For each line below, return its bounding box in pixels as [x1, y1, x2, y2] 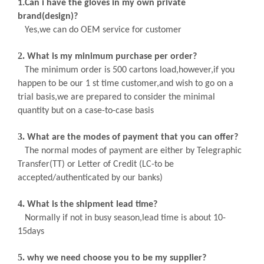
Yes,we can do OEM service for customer [25, 25, 181, 35]
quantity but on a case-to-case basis [18, 106, 154, 115]
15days [18, 227, 44, 236]
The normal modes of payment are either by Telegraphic [25, 146, 242, 156]
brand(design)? [18, 12, 78, 21]
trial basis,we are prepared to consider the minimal [18, 93, 215, 102]
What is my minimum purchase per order [27, 52, 193, 61]
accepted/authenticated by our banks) [18, 173, 163, 183]
